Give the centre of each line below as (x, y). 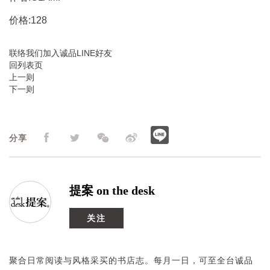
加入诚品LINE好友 (77, 53)
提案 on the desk (112, 190)
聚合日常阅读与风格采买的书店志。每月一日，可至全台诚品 (131, 260)
